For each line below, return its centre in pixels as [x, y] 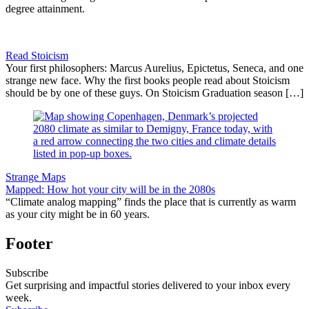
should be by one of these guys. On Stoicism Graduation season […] [154, 92]
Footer [29, 243]
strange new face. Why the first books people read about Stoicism [148, 80]
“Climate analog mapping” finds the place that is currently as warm [151, 201]
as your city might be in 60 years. [78, 214]
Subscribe [27, 272]
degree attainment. [45, 8]
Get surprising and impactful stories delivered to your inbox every [148, 285]
